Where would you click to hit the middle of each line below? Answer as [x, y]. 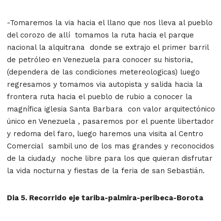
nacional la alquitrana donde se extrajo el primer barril [108, 47]
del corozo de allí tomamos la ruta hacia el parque [100, 35]
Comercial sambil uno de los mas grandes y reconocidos [110, 146]
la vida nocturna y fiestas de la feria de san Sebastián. [106, 170]
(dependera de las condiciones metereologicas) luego [103, 72]
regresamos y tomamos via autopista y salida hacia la [105, 84]
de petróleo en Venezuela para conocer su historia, [100, 59]
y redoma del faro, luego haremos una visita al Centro [105, 133]
